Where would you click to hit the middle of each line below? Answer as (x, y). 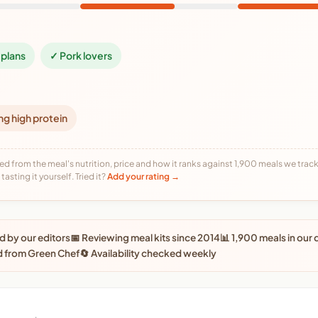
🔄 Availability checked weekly (148, 253)
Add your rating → (143, 176)
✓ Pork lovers (81, 55)
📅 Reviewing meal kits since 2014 (145, 237)
